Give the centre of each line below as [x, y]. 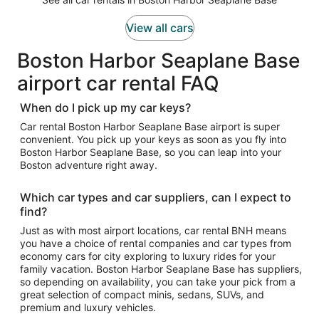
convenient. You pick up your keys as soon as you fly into [153, 139]
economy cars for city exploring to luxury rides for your [101, 256]
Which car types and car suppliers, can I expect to [156, 197]
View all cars [159, 28]
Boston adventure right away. [89, 165]
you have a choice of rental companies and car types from [156, 243]
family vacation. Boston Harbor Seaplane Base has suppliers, [138, 269]
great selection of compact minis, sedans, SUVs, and [142, 294]
